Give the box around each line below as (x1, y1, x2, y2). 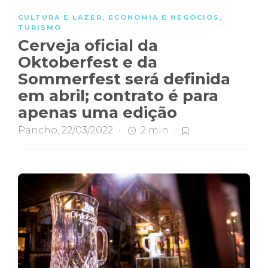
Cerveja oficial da (18, 35, 158, 55)
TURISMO (18, 23, 62, 32)
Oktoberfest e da (18, 52, 157, 72)
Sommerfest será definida (18, 69, 230, 89)
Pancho (18, 124, 57, 136)
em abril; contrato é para (18, 86, 218, 105)
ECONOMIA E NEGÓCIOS (108, 13, 220, 22)
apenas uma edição (18, 102, 181, 122)
